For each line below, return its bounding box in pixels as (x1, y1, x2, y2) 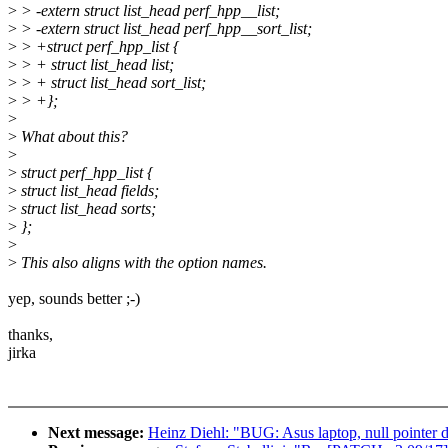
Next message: (48, 424, 148, 442)
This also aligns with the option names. (17, 254, 267, 272)
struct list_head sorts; (17, 200, 156, 218)
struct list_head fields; (17, 182, 159, 200)
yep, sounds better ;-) (8, 290, 140, 308)
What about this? (17, 128, 128, 146)
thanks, (8, 326, 53, 344)
